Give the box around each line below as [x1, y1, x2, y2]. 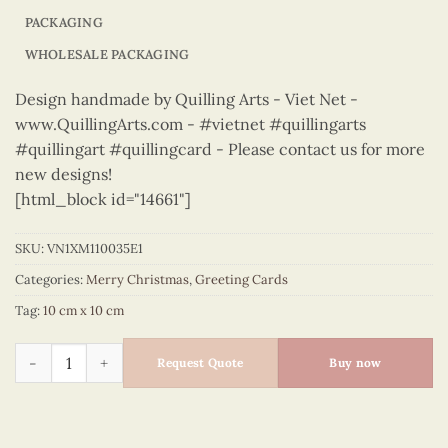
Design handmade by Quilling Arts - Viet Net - [15, 88, 358, 109]
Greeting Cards [195, 270, 288, 288]
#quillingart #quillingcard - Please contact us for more [15, 138, 425, 159]
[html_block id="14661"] [15, 188, 191, 209]
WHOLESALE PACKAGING [24, 45, 190, 63]
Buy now [329, 355, 382, 371]
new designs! [15, 163, 112, 184]
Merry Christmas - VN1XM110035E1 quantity [14, 344, 324, 363]
